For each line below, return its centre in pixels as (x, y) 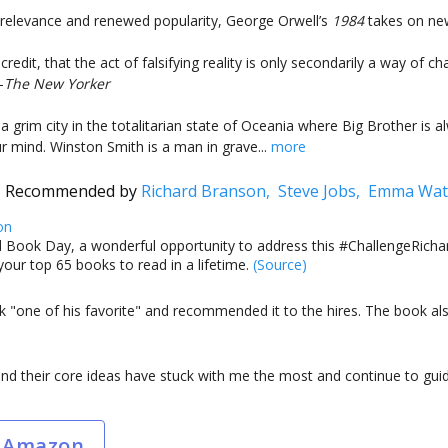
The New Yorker (56, 83)
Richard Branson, (209, 191)
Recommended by (72, 191)
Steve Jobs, (322, 191)
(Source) (277, 264)
